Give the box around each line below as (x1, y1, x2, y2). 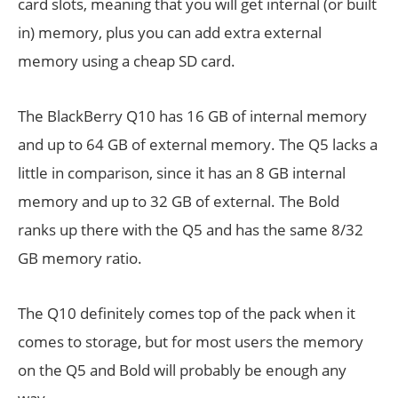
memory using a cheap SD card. (18, 51, 235, 71)
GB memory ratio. (18, 248, 142, 268)
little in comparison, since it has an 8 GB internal (18, 163, 346, 183)
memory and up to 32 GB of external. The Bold (18, 191, 339, 211)
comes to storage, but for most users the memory (18, 331, 363, 352)
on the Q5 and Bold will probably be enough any (18, 360, 346, 380)
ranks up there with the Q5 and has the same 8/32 (18, 219, 363, 240)
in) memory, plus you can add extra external (18, 22, 322, 43)
